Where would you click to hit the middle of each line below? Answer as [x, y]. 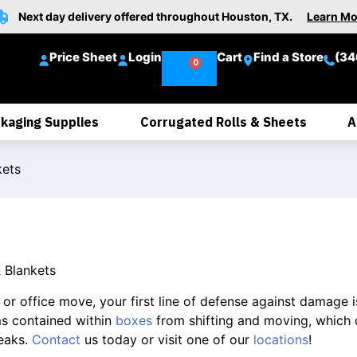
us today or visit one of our [167, 339]
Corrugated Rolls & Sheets [223, 122]
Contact [56, 339]
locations [280, 339]
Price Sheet [84, 57]
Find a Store [289, 57]
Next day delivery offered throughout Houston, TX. [163, 16]
